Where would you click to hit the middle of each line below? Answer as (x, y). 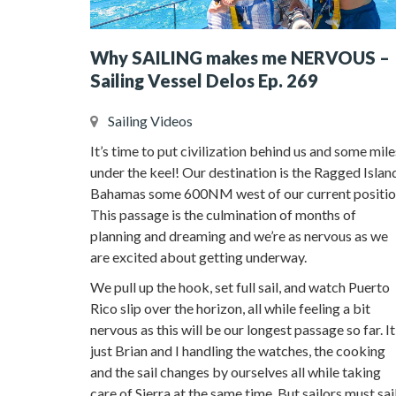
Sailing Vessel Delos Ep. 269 (204, 80)
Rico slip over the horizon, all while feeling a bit (230, 308)
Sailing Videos (150, 121)
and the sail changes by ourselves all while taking (236, 372)
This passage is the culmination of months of (223, 214)
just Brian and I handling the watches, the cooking (238, 350)
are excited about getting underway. (198, 257)
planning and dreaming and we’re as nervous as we (239, 236)
